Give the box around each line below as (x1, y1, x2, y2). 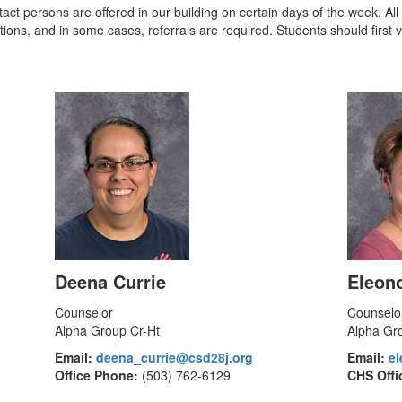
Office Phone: (54, 366, 138, 384)
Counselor (54, 303, 113, 321)
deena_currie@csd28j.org (95, 348, 253, 366)
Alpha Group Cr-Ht (54, 321, 160, 339)
